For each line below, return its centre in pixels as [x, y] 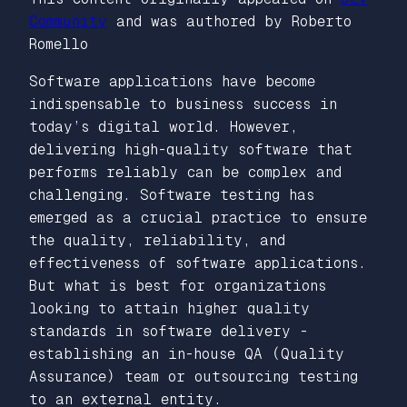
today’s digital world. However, [164, 126]
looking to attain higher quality [169, 308]
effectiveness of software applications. [198, 263]
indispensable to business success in [183, 104]
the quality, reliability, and [157, 240]
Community [68, 21]
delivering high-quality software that [191, 149]
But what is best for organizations [178, 285]
